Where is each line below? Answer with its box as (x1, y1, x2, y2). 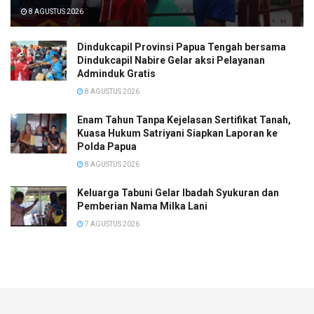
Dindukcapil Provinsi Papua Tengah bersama (77, 41, 286, 53)
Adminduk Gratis (77, 67, 156, 79)
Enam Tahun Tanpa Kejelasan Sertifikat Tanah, (77, 114, 291, 125)
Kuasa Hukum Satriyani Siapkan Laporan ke (77, 127, 278, 139)
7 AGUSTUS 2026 (83, 219, 139, 228)
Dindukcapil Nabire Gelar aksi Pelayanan (77, 54, 265, 66)
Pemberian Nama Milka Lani (77, 200, 207, 212)
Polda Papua (77, 140, 137, 152)
